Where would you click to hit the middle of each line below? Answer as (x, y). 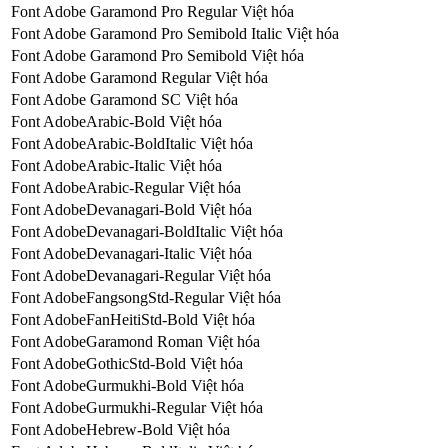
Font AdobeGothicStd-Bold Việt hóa (127, 363)
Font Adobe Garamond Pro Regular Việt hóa (152, 11)
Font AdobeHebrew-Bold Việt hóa (120, 429)
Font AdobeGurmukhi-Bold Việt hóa (127, 385)
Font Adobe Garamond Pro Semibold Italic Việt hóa (175, 33)
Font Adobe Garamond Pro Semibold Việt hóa (157, 55)
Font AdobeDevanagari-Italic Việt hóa (131, 253)
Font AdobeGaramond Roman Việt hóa (135, 341)
